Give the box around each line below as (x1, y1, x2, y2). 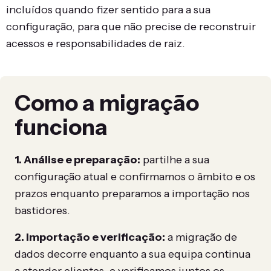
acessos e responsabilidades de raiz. (6, 37, 185, 51)
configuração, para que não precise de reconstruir (6, 20, 256, 34)
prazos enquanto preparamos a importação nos (15, 187, 250, 201)
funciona (15, 114, 108, 141)
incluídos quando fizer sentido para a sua (6, 3, 211, 17)
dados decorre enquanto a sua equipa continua (15, 247, 250, 261)
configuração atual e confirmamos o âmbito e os (15, 170, 255, 184)
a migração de (165, 230, 237, 244)
